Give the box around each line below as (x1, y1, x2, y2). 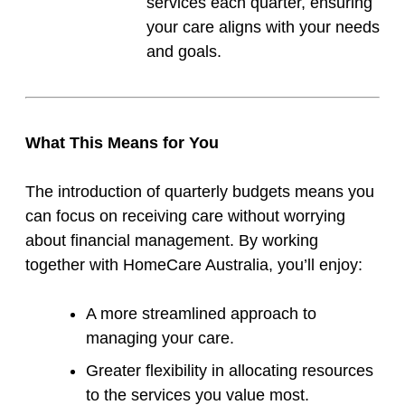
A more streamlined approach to (86, 305, 316, 324)
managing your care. (86, 329, 234, 348)
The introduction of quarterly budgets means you (25, 183, 374, 202)
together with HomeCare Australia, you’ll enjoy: (25, 256, 363, 275)
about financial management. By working (25, 231, 318, 250)
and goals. (146, 42, 221, 61)
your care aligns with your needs (146, 18, 380, 37)
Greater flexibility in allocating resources (86, 362, 373, 381)
